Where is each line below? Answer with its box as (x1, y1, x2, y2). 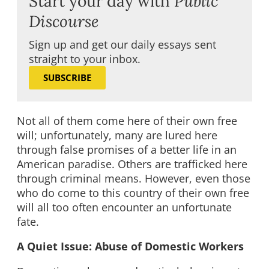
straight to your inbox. (29, 51, 141, 66)
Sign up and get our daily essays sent (29, 37, 216, 52)
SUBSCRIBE (43, 71, 91, 83)
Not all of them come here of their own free (17, 113, 237, 128)
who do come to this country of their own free (17, 185, 249, 200)
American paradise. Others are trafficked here (17, 156, 247, 171)
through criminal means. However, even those (17, 171, 250, 186)
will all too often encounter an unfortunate (17, 199, 232, 214)
